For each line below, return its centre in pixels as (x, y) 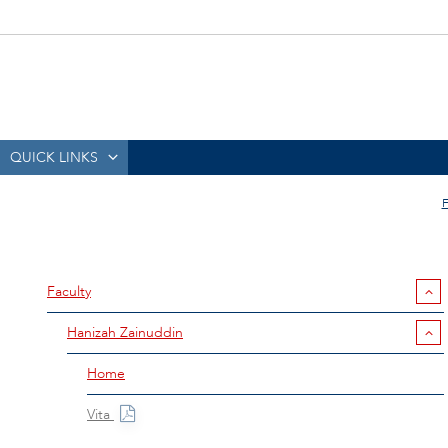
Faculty (69, 291)
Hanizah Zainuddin (125, 332)
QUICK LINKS (54, 157)
